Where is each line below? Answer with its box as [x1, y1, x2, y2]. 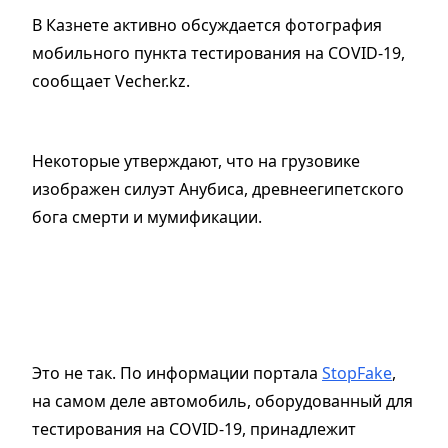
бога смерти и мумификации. [32, 206, 266, 229]
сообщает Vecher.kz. [32, 70, 190, 93]
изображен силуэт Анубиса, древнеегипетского [32, 178, 404, 201]
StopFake [322, 362, 392, 385]
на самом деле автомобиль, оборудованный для [32, 390, 413, 413]
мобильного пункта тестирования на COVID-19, [32, 42, 405, 65]
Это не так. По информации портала [32, 362, 322, 385]
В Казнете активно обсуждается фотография [32, 14, 382, 37]
